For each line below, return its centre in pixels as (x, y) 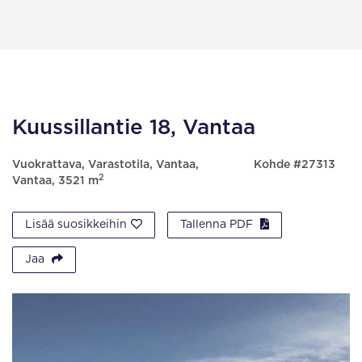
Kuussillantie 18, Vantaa (134, 128)
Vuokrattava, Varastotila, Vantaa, (105, 165)
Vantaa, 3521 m (55, 181)
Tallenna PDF (218, 225)
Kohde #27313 (294, 165)
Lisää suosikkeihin (76, 225)
